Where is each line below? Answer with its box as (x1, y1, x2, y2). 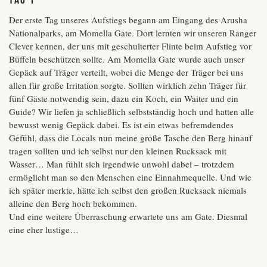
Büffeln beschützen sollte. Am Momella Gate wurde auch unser (9, 53, 244, 66)
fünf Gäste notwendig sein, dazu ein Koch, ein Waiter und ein (9, 92, 238, 105)
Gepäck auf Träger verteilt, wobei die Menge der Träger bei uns (9, 66, 244, 79)
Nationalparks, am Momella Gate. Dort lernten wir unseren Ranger (9, 27, 256, 39)
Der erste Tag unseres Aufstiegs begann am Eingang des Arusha (9, 14, 247, 26)
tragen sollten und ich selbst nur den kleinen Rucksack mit (9, 145, 226, 157)
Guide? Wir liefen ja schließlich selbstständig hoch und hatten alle (9, 105, 254, 118)
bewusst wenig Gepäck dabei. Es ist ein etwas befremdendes (9, 119, 234, 131)
